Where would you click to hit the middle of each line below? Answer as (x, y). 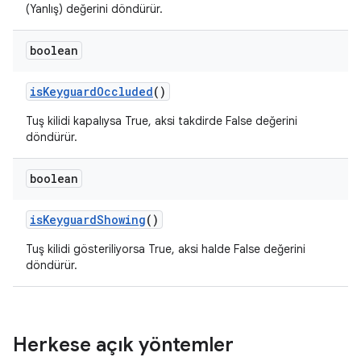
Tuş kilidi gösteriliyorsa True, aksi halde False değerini (166, 249)
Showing (121, 220)
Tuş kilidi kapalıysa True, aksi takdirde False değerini (162, 121)
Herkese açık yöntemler (123, 345)
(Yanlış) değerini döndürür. (94, 9)
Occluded (125, 91)
